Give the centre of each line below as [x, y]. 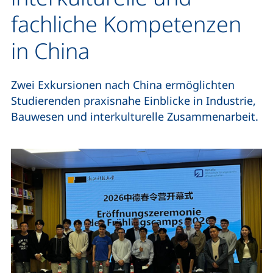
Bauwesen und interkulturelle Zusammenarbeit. [135, 116]
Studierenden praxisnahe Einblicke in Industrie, [133, 101]
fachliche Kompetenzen [126, 24]
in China [50, 51]
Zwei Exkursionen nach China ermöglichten [123, 85]
